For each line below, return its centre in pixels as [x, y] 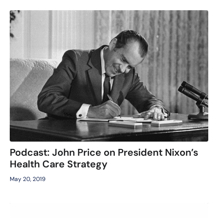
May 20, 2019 [28, 179]
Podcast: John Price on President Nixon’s [104, 153]
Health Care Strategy [59, 164]
